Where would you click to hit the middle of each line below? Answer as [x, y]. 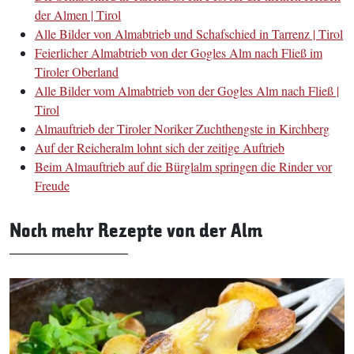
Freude [52, 185]
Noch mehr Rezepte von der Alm [136, 231]
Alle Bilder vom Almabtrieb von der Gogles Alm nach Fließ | [187, 90]
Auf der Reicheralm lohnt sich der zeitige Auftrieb [160, 147]
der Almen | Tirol [78, 15]
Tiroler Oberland [77, 72]
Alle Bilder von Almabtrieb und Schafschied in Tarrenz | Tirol [189, 34]
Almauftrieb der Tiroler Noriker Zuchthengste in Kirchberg [182, 128]
